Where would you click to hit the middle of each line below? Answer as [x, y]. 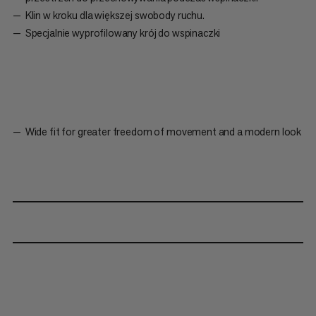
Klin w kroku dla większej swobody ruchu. [115, 16]
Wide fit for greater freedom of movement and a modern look [163, 132]
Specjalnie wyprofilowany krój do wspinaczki [123, 33]
